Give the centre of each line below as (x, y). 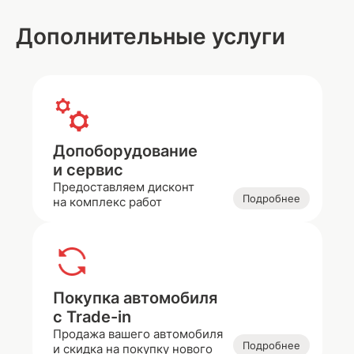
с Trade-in (92, 317)
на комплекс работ (107, 202)
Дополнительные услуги (151, 36)
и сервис (88, 170)
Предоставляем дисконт (123, 187)
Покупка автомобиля (135, 298)
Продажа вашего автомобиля (137, 334)
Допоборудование (125, 151)
